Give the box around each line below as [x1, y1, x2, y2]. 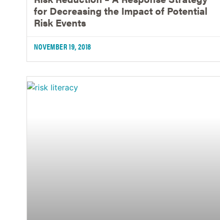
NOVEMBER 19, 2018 [33, 40, 91, 52]
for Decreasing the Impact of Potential [33, 3, 207, 18]
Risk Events [33, 15, 86, 29]
